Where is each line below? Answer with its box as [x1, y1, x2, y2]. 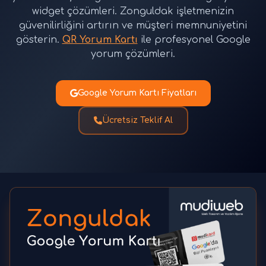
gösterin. [15, 34, 62, 45]
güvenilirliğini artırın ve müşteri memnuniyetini [19, 20, 247, 31]
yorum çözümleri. [91, 49, 175, 59]
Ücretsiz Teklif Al [102, 116, 173, 125]
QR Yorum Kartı [62, 34, 138, 45]
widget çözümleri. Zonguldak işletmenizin [32, 6, 234, 17]
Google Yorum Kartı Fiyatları [77, 88, 197, 97]
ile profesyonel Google [137, 34, 251, 45]
